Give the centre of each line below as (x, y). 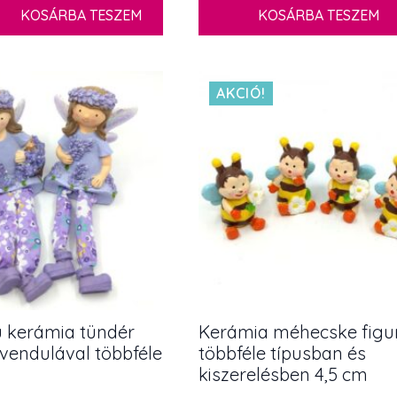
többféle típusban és (282, 353)
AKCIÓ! (241, 93)
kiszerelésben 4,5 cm (283, 374)
